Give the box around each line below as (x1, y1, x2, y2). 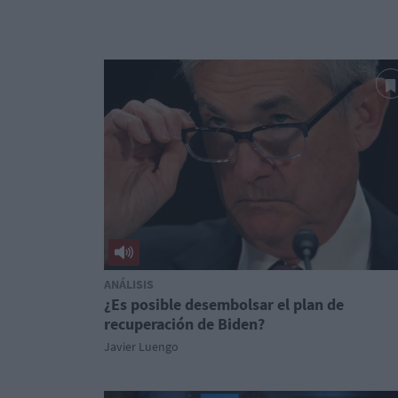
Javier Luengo (104, 338, 179, 354)
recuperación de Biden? (104, 314, 265, 334)
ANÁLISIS (104, 276, 154, 292)
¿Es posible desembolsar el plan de (104, 294, 344, 314)
